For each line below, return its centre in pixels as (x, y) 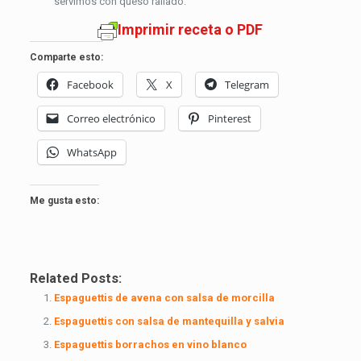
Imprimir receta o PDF (191, 30)
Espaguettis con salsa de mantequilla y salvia (169, 321)
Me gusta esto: (64, 201)
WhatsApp (91, 152)
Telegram (247, 85)
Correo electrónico (111, 118)
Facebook (90, 85)
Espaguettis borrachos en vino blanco (150, 344)
